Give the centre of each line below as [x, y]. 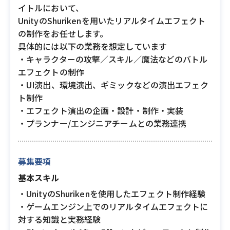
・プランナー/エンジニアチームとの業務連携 [102, 123]
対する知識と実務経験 [60, 219]
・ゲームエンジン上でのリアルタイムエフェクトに [113, 206]
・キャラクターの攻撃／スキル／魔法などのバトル [113, 59]
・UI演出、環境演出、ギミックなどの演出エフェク [113, 85]
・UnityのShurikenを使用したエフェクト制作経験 [112, 194]
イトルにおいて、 [51, 8]
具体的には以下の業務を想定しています [93, 46]
